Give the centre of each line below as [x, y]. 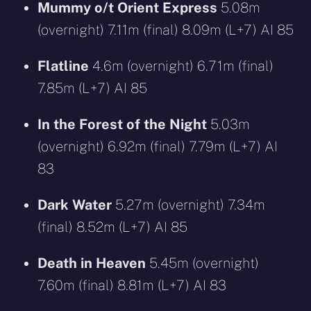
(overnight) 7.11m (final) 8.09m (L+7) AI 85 [166, 30]
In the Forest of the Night [123, 125]
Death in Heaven [92, 263]
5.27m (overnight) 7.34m [189, 205]
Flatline [64, 66]
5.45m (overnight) [203, 263]
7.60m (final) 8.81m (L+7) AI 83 [132, 286]
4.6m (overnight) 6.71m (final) [182, 66]
